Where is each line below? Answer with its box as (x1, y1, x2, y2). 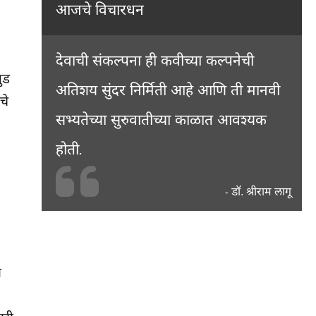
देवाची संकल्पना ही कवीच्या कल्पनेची (55, 51, 254, 68)
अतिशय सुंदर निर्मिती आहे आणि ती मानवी (55, 81, 280, 98)
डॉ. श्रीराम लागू (231, 185, 291, 197)
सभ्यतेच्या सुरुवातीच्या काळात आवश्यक (55, 111, 267, 128)
